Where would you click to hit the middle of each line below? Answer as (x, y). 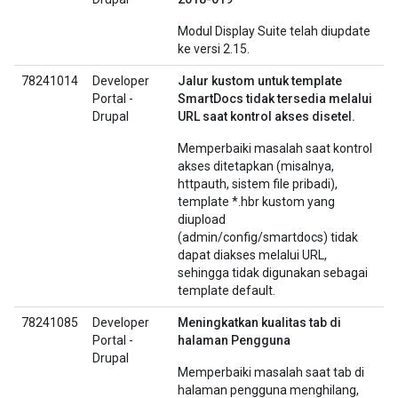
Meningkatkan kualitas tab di (259, 322)
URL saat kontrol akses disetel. (267, 116)
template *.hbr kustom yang (256, 202)
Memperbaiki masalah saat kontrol (275, 148)
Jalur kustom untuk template (260, 81)
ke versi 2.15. (214, 49)
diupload (202, 219)
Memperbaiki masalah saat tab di (271, 372)
